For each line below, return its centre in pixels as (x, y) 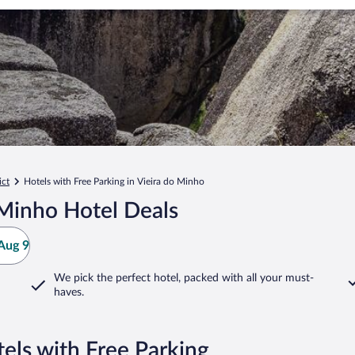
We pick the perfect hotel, (117, 278)
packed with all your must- (247, 278)
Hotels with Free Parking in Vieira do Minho (114, 181)
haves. (69, 292)
